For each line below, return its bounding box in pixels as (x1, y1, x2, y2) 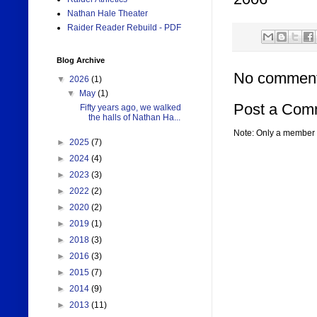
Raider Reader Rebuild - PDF (67, 23, 181, 33)
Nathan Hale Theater (67, 8, 148, 19)
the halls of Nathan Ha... (88, 113, 180, 123)
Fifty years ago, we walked (77, 103, 181, 113)
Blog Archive (57, 56, 105, 65)
